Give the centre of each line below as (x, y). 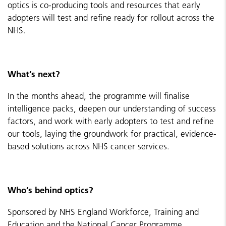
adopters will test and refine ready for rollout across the (111, 18)
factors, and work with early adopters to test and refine (111, 121)
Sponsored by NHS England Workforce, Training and (103, 212)
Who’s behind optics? (50, 190)
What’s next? (34, 74)
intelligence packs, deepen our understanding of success (112, 108)
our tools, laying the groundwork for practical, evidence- (112, 134)
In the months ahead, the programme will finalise (99, 96)
